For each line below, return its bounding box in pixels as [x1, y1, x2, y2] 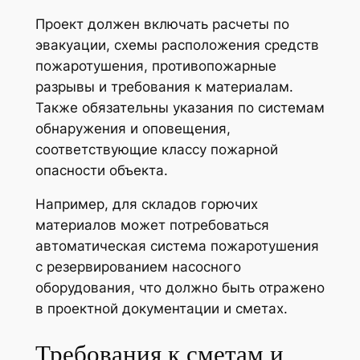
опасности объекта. [35, 162, 168, 178]
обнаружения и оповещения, [35, 120, 231, 137]
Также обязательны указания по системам [35, 99, 325, 116]
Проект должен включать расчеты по [35, 15, 289, 32]
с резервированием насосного [35, 259, 241, 276]
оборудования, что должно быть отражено [35, 280, 325, 297]
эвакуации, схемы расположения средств [35, 36, 319, 53]
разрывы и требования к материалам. [35, 78, 293, 95]
